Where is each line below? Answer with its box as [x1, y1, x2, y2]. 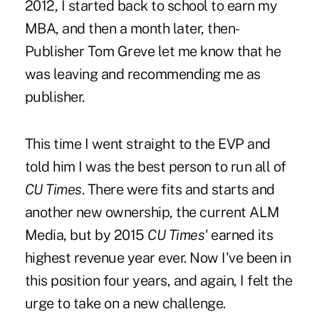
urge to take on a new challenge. [24, 295, 226, 313]
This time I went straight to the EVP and [24, 135, 271, 153]
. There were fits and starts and [81, 181, 275, 199]
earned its [207, 226, 273, 244]
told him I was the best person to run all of [24, 158, 286, 176]
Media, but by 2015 [24, 226, 148, 244]
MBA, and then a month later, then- [24, 20, 240, 38]
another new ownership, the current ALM [24, 204, 280, 221]
